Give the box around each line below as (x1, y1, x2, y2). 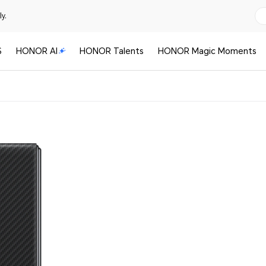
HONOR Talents (80, 46, 144, 56)
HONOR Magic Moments (157, 46, 256, 56)
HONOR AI (15, 46, 58, 56)
